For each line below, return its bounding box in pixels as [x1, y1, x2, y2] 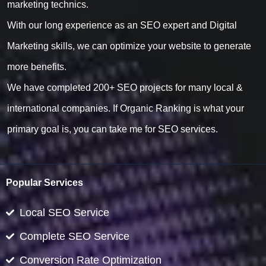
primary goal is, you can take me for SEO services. [7, 123, 218, 134]
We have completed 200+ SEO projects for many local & [7, 82, 243, 93]
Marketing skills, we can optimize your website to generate [7, 40, 251, 51]
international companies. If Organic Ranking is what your [7, 103, 244, 113]
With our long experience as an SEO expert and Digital [7, 20, 237, 30]
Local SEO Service [19, 206, 109, 218]
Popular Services [6, 176, 83, 188]
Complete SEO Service [19, 230, 129, 242]
